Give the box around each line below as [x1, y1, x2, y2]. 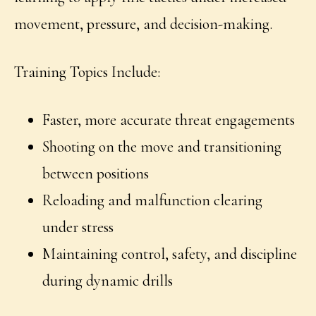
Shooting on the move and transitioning [42, 138, 282, 157]
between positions [42, 164, 150, 183]
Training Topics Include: [14, 63, 161, 82]
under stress [42, 218, 114, 237]
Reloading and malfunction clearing [42, 191, 263, 210]
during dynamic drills [42, 272, 174, 291]
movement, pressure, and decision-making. [14, 15, 273, 34]
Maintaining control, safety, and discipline [42, 245, 298, 264]
